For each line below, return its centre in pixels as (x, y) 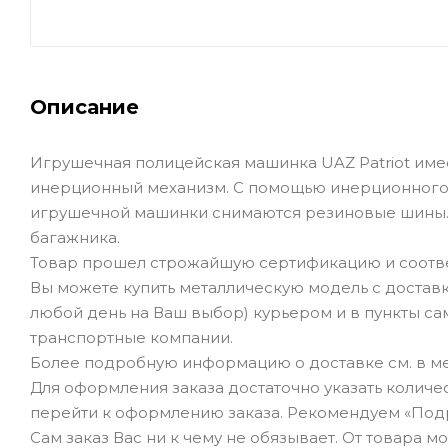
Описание (84, 107)
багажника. (75, 238)
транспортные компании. (131, 338)
